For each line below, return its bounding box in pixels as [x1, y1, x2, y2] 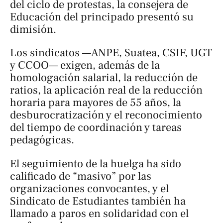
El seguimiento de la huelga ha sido [10, 156, 181, 171]
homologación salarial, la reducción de [10, 71, 198, 85]
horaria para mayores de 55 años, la [10, 96, 181, 110]
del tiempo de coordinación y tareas [10, 120, 182, 135]
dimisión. [10, 22, 56, 36]
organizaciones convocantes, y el [10, 181, 169, 196]
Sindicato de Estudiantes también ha [10, 194, 186, 208]
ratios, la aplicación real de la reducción [10, 83, 203, 98]
